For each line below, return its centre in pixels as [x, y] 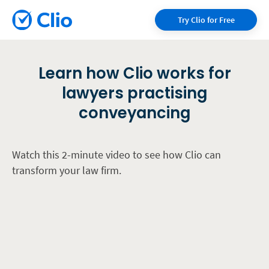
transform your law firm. [68, 170]
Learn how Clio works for [134, 73]
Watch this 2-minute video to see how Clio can [116, 154]
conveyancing [134, 113]
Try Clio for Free [206, 20]
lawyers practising [134, 93]
